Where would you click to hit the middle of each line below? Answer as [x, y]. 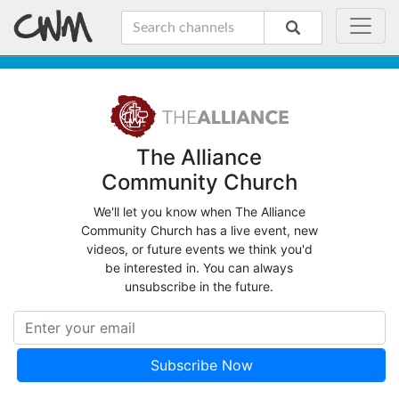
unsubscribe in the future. [199, 286]
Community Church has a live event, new [199, 230]
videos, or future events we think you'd [199, 248]
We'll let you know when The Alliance [199, 211]
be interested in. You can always [199, 267]
